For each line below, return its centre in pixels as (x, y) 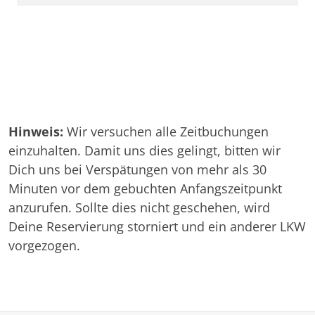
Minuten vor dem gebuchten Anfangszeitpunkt (145, 189)
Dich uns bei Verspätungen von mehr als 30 (137, 170)
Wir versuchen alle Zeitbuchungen (166, 132)
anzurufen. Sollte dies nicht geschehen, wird (139, 208)
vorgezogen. (44, 246)
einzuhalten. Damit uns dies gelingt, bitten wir (144, 151)
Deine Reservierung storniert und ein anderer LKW (157, 227)
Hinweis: (36, 132)
